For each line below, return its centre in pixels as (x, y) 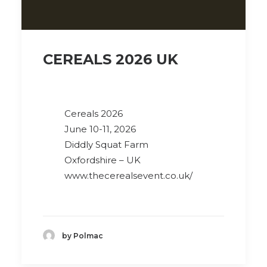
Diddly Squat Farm (106, 145)
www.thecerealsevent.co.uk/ (128, 176)
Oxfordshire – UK (103, 160)
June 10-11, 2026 (100, 129)
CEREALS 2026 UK (111, 59)
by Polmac (83, 235)
